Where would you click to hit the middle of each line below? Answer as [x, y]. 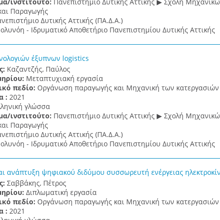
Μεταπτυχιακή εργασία [64, 78]
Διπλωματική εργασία [61, 192]
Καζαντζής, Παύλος [38, 69]
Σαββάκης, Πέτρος [36, 183]
